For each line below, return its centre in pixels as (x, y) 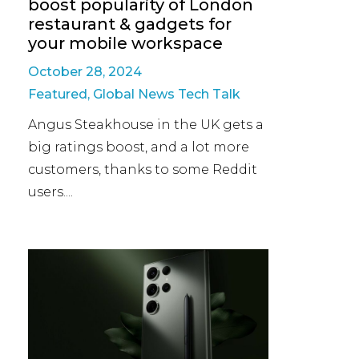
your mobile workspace (125, 43)
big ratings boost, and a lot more (139, 147)
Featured (58, 94)
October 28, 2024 (85, 71)
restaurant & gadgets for (130, 24)
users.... (50, 192)
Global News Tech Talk (167, 94)
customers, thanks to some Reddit (143, 169)
